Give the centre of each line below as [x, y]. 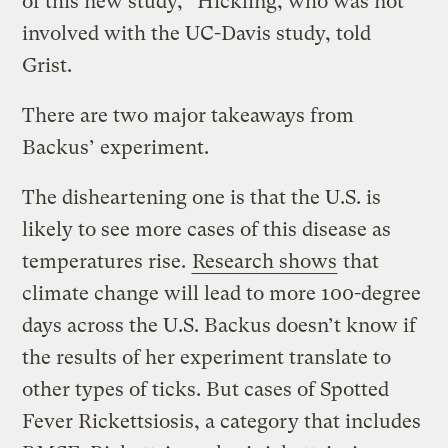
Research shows [265, 262]
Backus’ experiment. [116, 148]
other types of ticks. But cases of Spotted [206, 390]
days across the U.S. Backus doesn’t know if [219, 326]
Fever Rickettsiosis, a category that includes [222, 422]
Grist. [47, 66]
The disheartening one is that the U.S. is [202, 198]
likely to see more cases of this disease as [207, 230]
